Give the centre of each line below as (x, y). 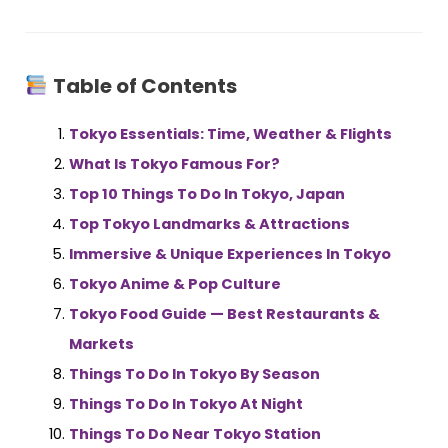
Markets (101, 343)
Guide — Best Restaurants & (270, 313)
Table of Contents (144, 85)
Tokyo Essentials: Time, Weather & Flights (230, 133)
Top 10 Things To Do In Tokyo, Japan (206, 193)
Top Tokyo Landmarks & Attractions (209, 223)
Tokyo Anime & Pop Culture (174, 283)
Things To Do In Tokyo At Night (185, 403)
